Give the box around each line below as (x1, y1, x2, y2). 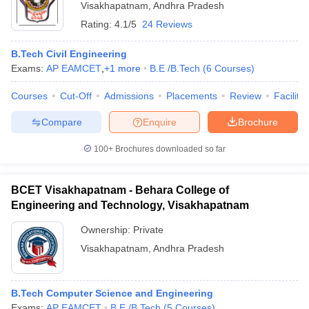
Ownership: (81, 224, 133, 235)
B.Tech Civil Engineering (11, 48, 127, 59)
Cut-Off (60, 90, 92, 101)
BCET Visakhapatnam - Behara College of (11, 184, 229, 196)
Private (133, 224, 163, 235)
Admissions (104, 90, 154, 101)
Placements (166, 90, 217, 101)
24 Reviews (142, 19, 192, 30)
